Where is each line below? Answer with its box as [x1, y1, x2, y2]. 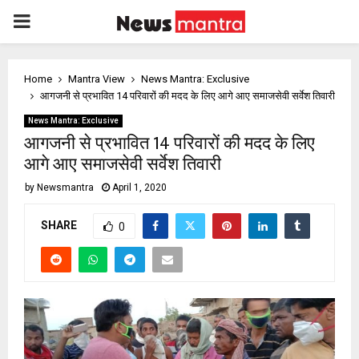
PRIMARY [12, 10, 94, 32]
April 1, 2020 [112, 182, 167, 193]
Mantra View [68, 73, 125, 85]
